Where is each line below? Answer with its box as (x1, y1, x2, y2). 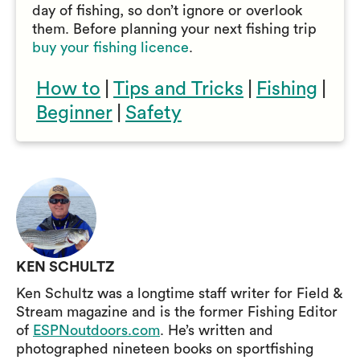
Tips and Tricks (113, 80, 243, 99)
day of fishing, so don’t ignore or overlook (32, 3, 302, 18)
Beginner (36, 104, 112, 123)
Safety (125, 104, 182, 123)
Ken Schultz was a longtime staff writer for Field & (16, 286, 342, 301)
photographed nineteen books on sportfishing (16, 342, 313, 356)
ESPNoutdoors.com (33, 323, 160, 337)
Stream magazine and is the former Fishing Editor (16, 305, 337, 319)
